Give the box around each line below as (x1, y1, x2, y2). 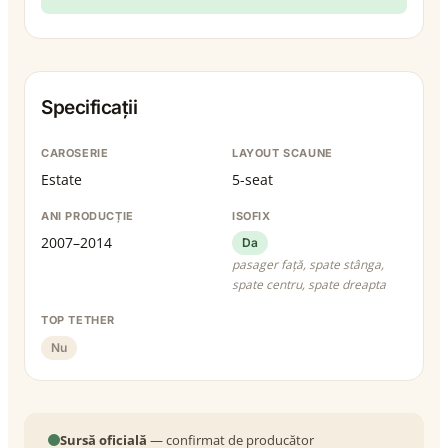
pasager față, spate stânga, (232, 256, 384, 274)
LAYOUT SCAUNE (232, 145, 333, 160)
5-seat (232, 169, 273, 189)
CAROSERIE (41, 145, 109, 160)
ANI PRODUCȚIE (41, 208, 134, 223)
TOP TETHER (41, 313, 115, 328)
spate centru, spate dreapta (232, 276, 386, 294)
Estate (41, 169, 82, 189)
